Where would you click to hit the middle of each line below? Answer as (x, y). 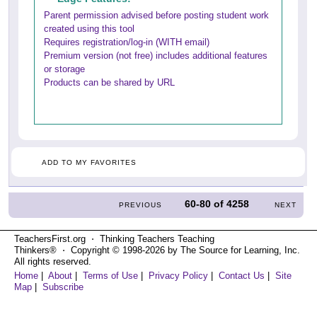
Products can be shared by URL (109, 82)
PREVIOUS (141, 204)
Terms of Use (110, 275)
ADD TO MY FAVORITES (89, 162)
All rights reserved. (53, 261)
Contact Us (242, 275)
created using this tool (89, 28)
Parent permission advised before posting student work (156, 15)
